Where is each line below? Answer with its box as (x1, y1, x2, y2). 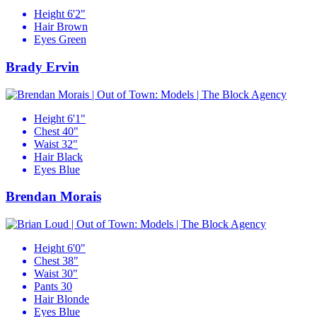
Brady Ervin (6, 59, 79, 74)
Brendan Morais (6, 189, 101, 204)
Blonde (57, 293, 89, 305)
